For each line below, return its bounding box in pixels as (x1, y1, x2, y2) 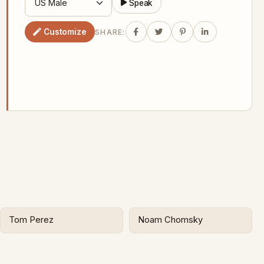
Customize (43, 27, 87, 37)
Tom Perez (9, 214, 54, 226)
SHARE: (95, 27, 126, 37)
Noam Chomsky (138, 214, 203, 226)
